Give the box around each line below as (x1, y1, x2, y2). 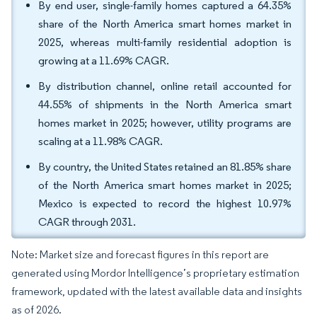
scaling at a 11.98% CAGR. (38, 134, 163, 148)
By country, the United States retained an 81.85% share (38, 160, 292, 173)
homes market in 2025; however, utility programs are (38, 116, 292, 129)
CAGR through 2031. (38, 215, 136, 229)
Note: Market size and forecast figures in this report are (11, 248, 269, 261)
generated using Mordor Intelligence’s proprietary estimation (11, 266, 299, 279)
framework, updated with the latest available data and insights (11, 284, 302, 298)
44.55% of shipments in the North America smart (38, 98, 292, 111)
